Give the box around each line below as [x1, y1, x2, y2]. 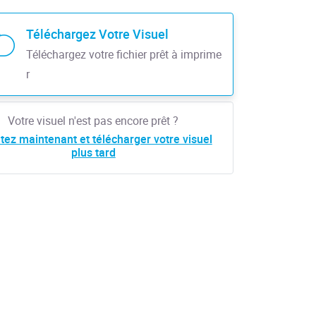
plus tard [71, 145, 116, 161]
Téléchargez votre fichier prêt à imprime [25, 47, 221, 63]
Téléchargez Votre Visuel [25, 25, 169, 43]
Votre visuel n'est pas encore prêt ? [8, 113, 179, 129]
